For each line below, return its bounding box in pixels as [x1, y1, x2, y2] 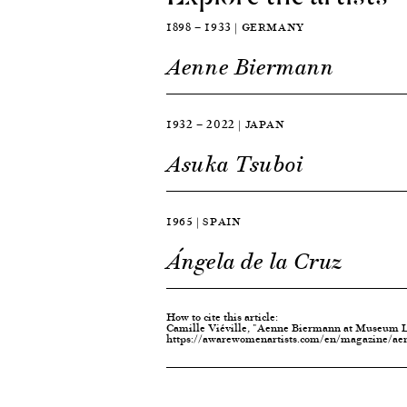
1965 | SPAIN [166, 213, 242, 231]
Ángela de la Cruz [166, 247, 344, 277]
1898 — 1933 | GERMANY [166, 18, 304, 36]
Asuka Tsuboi [166, 150, 304, 180]
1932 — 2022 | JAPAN [166, 115, 285, 134]
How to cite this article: [166, 308, 279, 326]
